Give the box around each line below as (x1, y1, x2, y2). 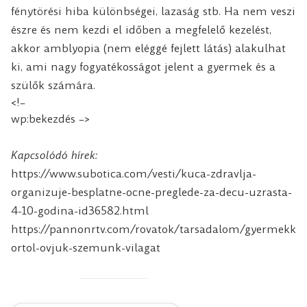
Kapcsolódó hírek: (11, 147, 98, 163)
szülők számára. (11, 77, 95, 93)
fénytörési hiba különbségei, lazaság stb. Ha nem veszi (11, 3, 295, 19)
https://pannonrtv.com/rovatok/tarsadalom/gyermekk (11, 221, 296, 237)
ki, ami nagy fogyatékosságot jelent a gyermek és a (11, 58, 275, 75)
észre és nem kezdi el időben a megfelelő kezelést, (11, 21, 271, 38)
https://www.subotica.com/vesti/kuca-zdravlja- (11, 165, 256, 182)
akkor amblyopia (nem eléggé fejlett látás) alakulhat (11, 40, 286, 56)
